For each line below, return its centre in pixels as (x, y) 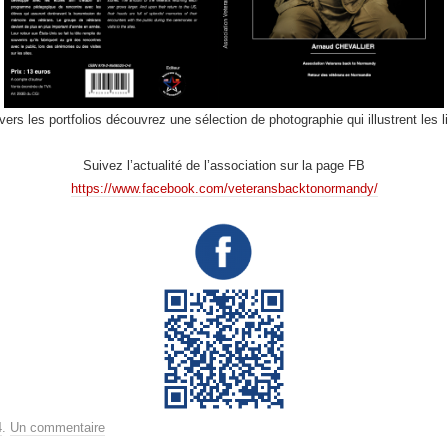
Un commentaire (57, 427)
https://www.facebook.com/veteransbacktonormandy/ (224, 188)
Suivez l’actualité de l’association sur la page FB (224, 165)
